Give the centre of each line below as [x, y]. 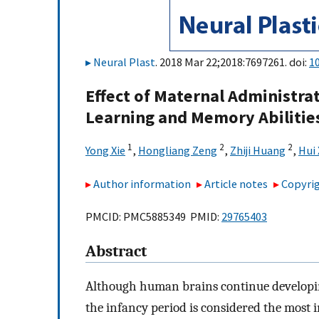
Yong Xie [105, 151]
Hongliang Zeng [178, 151]
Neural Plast [124, 62]
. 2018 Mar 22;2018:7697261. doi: [232, 62]
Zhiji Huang [258, 151]
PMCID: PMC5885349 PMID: [153, 217]
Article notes [236, 183]
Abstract [116, 252]
